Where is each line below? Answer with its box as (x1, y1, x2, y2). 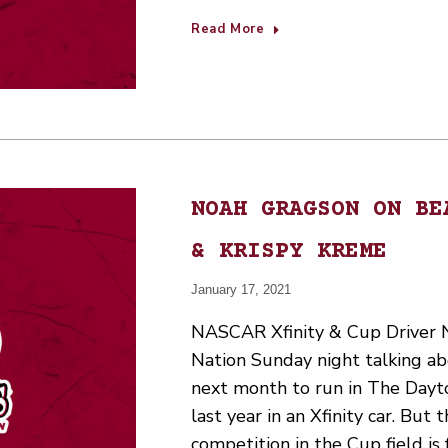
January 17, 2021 (191, 281, 291, 297)
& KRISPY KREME (191, 238, 387, 265)
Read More (191, 20, 265, 39)
